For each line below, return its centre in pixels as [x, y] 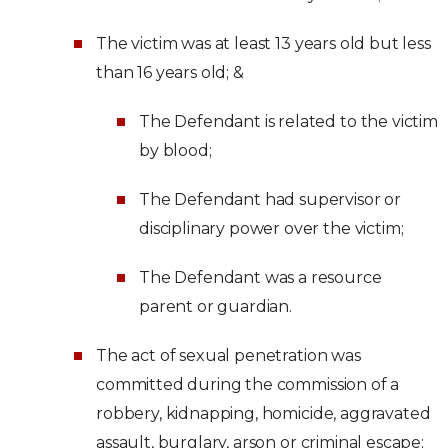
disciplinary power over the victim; [271, 228]
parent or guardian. [215, 306]
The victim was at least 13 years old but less [263, 43]
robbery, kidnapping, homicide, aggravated [263, 413]
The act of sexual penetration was [228, 355]
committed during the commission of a [248, 384]
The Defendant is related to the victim [288, 121]
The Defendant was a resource [260, 277]
